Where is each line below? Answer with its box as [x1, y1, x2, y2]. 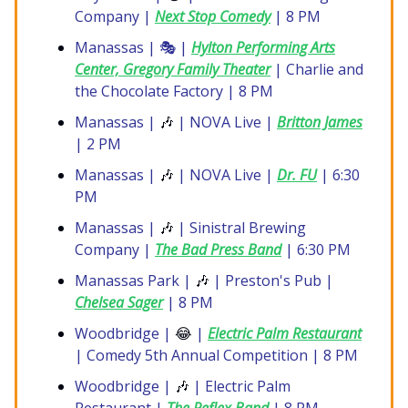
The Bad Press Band [155, 240, 281, 260]
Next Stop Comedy [155, 6, 270, 27]
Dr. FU [277, 165, 317, 186]
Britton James [277, 112, 362, 133]
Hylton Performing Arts [191, 37, 335, 58]
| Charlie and [270, 59, 363, 80]
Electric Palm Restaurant [208, 323, 362, 344]
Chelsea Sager [75, 292, 163, 313]
